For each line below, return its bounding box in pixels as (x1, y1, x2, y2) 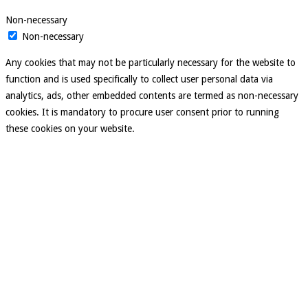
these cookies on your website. (5, 123, 135, 135)
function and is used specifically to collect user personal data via (5, 74, 273, 85)
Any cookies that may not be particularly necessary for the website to (5, 57, 296, 69)
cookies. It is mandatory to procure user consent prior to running (5, 107, 279, 118)
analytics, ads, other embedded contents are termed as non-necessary (5, 90, 298, 102)
